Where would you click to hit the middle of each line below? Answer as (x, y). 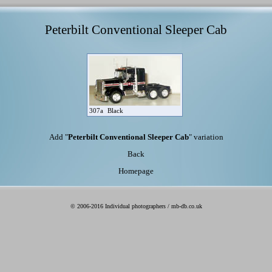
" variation (206, 138)
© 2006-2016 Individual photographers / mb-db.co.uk (136, 206)
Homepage (136, 171)
